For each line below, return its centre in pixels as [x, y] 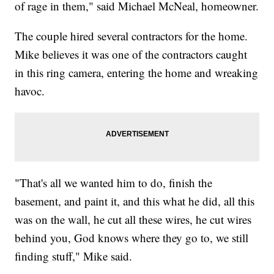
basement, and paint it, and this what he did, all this [135, 201]
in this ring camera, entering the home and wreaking [137, 72]
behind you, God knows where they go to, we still [132, 237]
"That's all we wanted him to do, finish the [114, 182]
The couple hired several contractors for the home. [131, 35]
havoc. [30, 91]
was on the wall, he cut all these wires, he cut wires [133, 219]
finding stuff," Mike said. [74, 256]
